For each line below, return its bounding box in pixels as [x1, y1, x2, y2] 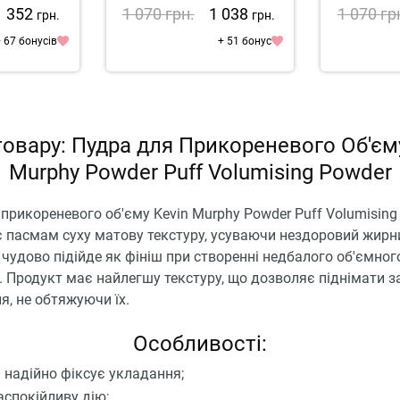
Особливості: [133, 330, 267, 356]
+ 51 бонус [218, 34, 272, 47]
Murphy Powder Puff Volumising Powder [8, 159, 392, 185]
